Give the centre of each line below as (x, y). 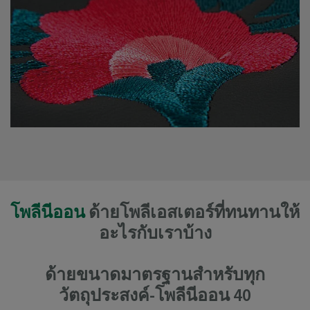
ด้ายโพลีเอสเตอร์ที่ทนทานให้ (192, 212)
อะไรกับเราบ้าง (155, 233)
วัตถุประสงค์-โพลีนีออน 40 (155, 295)
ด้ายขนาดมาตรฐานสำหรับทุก (155, 274)
